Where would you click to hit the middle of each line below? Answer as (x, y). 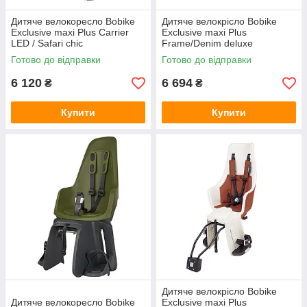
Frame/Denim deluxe (207, 43)
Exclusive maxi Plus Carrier (70, 32)
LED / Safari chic (47, 43)
